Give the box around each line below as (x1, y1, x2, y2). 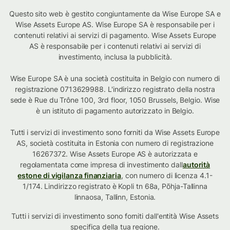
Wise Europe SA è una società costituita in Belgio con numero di (10, 74, 220, 83)
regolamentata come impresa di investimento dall (20, 160, 183, 169)
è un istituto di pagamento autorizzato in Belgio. (36, 106, 194, 116)
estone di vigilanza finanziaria (17, 171, 121, 180)
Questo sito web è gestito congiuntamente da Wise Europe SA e (9, 9, 221, 18)
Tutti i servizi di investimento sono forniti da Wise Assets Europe (10, 128, 220, 137)
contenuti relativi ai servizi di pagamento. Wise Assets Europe (13, 31, 217, 40)
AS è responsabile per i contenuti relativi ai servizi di (29, 42, 201, 51)
